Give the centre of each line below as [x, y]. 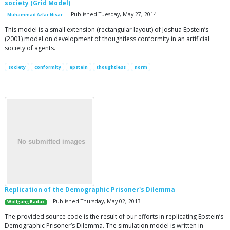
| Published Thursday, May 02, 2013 [94, 202]
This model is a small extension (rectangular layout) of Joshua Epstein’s [107, 30]
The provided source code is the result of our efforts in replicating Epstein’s [114, 217]
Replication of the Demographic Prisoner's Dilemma [90, 190]
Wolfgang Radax [26, 202]
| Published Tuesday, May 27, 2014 [111, 15]
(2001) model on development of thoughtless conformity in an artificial [107, 39]
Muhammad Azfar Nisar [35, 15]
